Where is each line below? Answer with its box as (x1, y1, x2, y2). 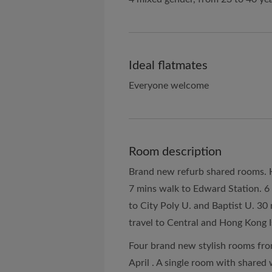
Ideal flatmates (129, 59, 208, 72)
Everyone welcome (129, 81, 209, 90)
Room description (129, 146, 222, 158)
